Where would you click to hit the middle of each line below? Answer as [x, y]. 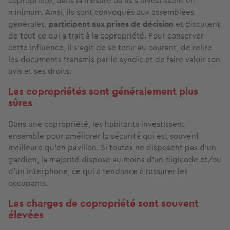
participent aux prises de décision [111, 24]
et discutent [197, 24]
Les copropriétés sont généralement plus [103, 91]
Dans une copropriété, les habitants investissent [97, 124]
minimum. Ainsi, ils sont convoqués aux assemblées [101, 12]
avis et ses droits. [40, 71]
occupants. [28, 183]
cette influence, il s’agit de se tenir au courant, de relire [110, 47]
